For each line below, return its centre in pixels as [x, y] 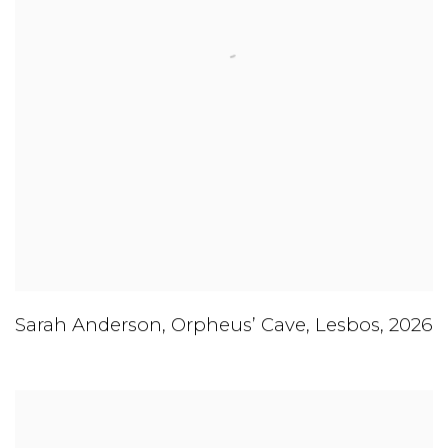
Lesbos [347, 325]
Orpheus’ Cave [238, 325]
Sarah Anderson [88, 325]
